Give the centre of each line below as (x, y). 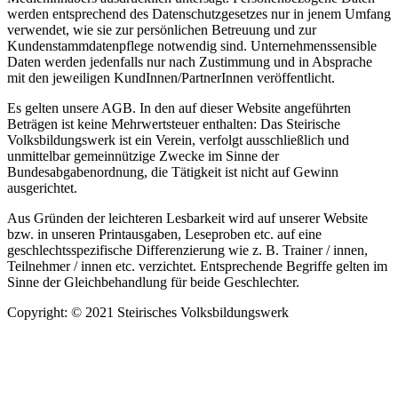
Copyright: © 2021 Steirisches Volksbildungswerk (148, 312)
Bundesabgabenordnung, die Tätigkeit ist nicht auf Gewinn (173, 171)
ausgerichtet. (42, 187)
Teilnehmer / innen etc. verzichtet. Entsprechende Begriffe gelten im (197, 266)
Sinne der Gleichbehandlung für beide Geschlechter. (153, 282)
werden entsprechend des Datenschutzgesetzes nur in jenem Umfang (199, 13)
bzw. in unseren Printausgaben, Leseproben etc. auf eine (164, 234)
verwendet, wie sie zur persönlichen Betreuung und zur (162, 29)
